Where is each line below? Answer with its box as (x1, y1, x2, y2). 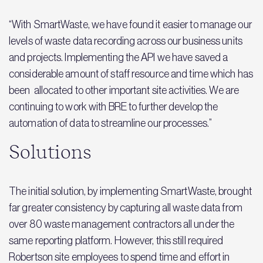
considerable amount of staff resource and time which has (9, 68, 253, 80)
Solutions (9, 143, 92, 162)
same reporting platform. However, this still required (9, 235, 224, 247)
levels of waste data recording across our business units (9, 35, 242, 47)
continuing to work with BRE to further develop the (9, 101, 218, 113)
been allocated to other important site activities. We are (9, 85, 240, 96)
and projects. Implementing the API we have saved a (9, 52, 228, 63)
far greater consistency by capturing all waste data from (9, 202, 242, 214)
